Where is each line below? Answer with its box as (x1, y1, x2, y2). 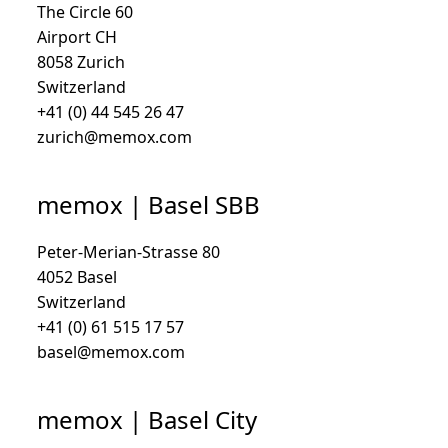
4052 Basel (37, 266, 117, 288)
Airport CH (37, 26, 117, 48)
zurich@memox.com (37, 126, 192, 148)
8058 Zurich (37, 51, 125, 73)
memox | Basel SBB (37, 188, 260, 221)
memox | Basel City (37, 403, 257, 436)
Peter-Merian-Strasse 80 (37, 241, 220, 263)
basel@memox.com (37, 341, 185, 363)
